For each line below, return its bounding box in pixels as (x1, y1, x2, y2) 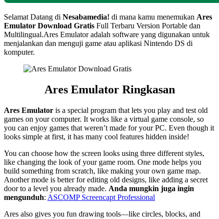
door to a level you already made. (4, 184, 109, 193)
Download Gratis (38, 21, 94, 30)
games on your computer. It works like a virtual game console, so (4, 114, 204, 123)
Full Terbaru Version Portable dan (94, 21, 200, 30)
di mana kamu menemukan (111, 12, 197, 21)
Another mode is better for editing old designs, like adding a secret (4, 175, 208, 184)
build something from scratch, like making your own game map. (4, 166, 201, 175)
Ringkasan (122, 83, 175, 96)
